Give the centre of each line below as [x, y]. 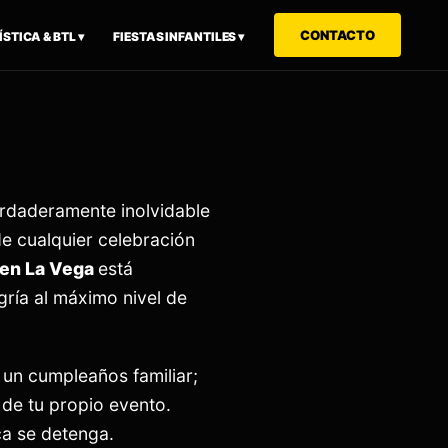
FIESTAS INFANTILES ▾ [179, 36]
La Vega [61, 268]
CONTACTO [337, 35]
